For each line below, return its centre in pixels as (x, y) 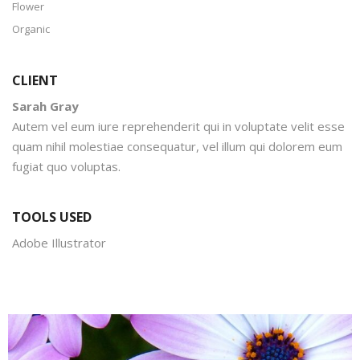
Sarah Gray (45, 106)
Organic (31, 29)
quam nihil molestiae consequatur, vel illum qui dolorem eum (177, 146)
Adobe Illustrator (59, 242)
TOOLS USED (52, 217)
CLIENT (35, 80)
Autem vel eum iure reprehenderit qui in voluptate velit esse (178, 126)
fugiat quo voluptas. (66, 166)
